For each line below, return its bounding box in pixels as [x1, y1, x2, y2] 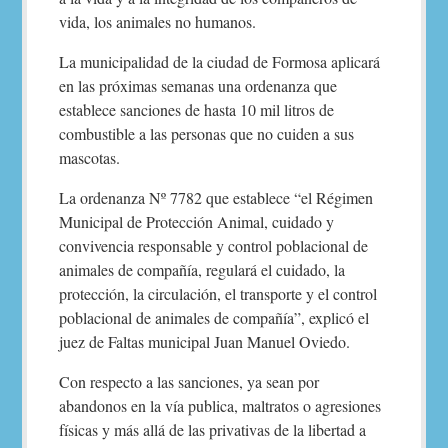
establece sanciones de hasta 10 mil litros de [59, 99, 335, 120]
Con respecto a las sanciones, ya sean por [59, 371, 320, 392]
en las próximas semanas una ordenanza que [59, 75, 338, 96]
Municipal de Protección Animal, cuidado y [59, 211, 335, 232]
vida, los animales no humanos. [59, 11, 257, 32]
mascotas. [59, 147, 121, 168]
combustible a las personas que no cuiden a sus [59, 123, 355, 144]
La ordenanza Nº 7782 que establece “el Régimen [59, 187, 374, 208]
